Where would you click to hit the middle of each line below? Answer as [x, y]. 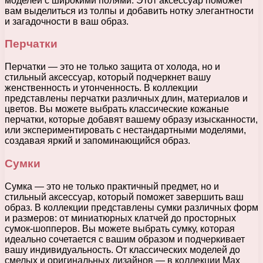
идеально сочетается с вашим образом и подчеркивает [125, 239]
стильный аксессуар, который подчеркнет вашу [108, 77]
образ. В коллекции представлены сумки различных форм [131, 207]
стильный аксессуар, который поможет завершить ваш [124, 197]
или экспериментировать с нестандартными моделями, [125, 130]
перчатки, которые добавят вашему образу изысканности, [131, 120]
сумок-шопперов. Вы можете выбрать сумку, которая [120, 228]
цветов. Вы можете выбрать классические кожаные [117, 109]
